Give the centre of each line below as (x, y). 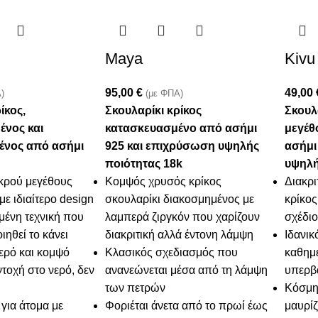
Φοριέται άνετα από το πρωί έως (187, 306)
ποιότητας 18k (144, 164)
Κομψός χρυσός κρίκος (164, 182)
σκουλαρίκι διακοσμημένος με (180, 199)
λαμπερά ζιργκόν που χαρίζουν (183, 217)
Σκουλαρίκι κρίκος (154, 111)
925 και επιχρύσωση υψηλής (182, 146)
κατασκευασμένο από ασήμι (181, 128)
